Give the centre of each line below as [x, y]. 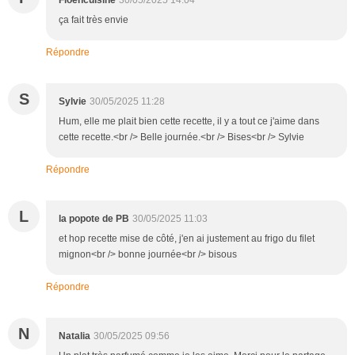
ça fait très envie [94, 19]
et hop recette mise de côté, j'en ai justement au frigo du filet [187, 238]
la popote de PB [94, 218]
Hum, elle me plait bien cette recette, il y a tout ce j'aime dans [189, 121]
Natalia [74, 336]
